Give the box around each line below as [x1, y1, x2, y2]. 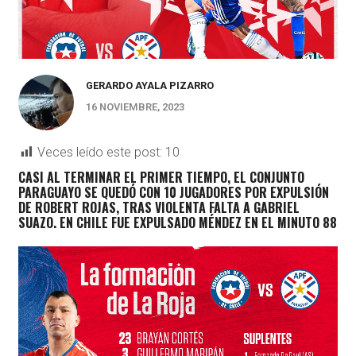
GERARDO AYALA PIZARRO [85, 79, 214, 92]
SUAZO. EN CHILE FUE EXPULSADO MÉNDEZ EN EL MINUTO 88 [17, 213, 337, 233]
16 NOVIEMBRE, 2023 [85, 101, 184, 114]
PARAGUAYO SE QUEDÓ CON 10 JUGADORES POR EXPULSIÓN [17, 183, 329, 203]
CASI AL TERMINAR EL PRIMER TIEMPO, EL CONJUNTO [17, 168, 304, 188]
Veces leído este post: [37, 145, 162, 161]
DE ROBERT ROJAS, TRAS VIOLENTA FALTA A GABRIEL [17, 198, 300, 218]
